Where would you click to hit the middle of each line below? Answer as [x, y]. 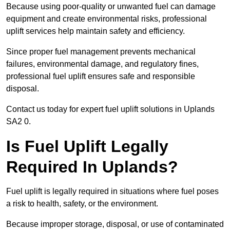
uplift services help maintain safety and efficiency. [95, 31]
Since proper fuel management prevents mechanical [101, 52]
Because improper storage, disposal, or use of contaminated [115, 224]
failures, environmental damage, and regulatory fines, [102, 64]
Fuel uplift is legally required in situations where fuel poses [112, 191]
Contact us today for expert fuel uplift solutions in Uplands [110, 109]
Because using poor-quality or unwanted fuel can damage [111, 7]
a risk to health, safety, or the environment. [83, 204]
